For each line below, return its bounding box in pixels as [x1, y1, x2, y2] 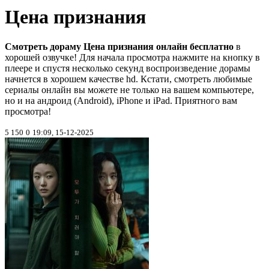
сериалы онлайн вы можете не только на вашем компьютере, [5, 84, 254, 95]
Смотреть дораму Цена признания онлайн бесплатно [5, 41, 234, 52]
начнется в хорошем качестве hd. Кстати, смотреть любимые [5, 73, 252, 84]
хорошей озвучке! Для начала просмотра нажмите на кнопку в [5, 52, 260, 62]
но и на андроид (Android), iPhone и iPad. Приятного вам [5, 95, 237, 106]
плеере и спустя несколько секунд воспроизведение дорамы [5, 62, 250, 73]
